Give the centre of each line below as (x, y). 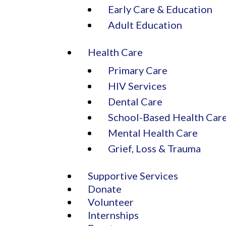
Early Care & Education (160, 9)
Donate (105, 188)
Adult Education (145, 24)
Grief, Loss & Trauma (155, 148)
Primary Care (138, 70)
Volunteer (111, 202)
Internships (114, 215)
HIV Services (137, 86)
